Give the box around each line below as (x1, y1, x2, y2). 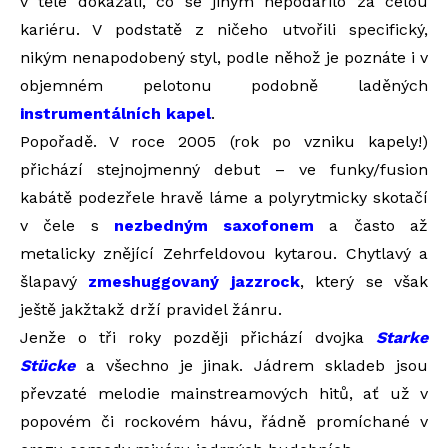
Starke (376, 328, 428, 347)
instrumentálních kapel (20, 104, 211, 123)
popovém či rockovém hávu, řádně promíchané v (20, 412, 428, 431)
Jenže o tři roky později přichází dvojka (20, 328, 376, 347)
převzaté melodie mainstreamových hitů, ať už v (20, 384, 428, 403)
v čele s (20, 216, 114, 235)
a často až (314, 216, 429, 235)
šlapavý (20, 272, 89, 291)
